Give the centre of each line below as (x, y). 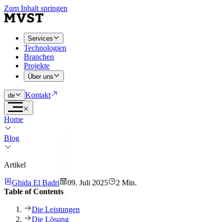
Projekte (37, 66)
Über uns (41, 76)
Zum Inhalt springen (36, 8)
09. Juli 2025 (88, 182)
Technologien (45, 48)
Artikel (15, 165)
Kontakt (38, 95)
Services (40, 39)
